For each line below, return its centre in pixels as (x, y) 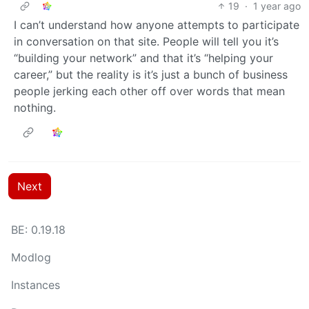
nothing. (35, 107)
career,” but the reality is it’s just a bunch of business (151, 74)
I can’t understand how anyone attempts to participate (157, 24)
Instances (36, 285)
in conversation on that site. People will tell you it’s (146, 41)
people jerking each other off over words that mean (149, 91)
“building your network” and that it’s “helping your (143, 58)
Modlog (31, 257)
